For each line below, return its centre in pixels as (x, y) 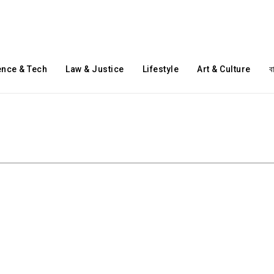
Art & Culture (224, 69)
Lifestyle (161, 69)
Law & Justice (95, 69)
